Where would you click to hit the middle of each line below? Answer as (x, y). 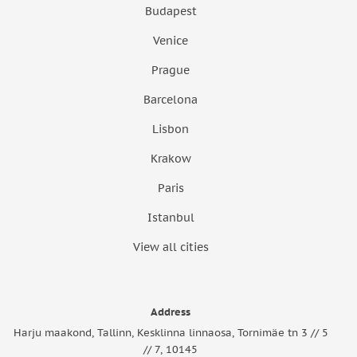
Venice (171, 41)
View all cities (171, 247)
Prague (171, 71)
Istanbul (171, 218)
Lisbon (171, 129)
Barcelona (171, 100)
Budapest (171, 12)
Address (171, 312)
